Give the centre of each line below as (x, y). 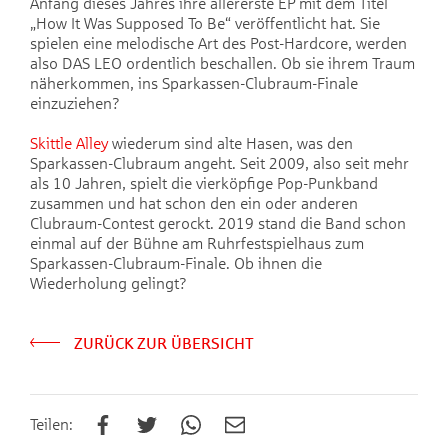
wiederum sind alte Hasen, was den (230, 144)
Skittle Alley (69, 144)
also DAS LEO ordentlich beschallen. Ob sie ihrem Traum (222, 64)
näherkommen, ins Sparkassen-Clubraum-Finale (194, 84)
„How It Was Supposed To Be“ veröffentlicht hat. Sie (205, 24)
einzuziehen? (75, 104)
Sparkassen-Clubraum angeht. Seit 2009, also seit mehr (219, 164)
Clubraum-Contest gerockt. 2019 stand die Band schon (218, 224)
